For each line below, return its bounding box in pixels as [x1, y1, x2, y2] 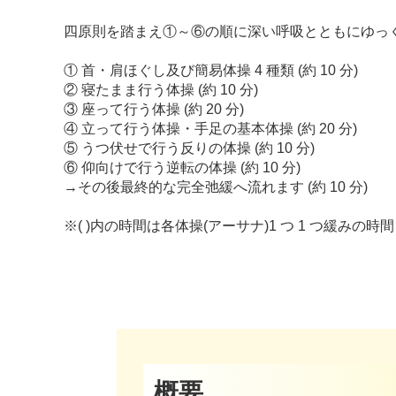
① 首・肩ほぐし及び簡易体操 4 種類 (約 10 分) [64, 63, 358, 79]
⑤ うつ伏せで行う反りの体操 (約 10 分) [64, 141, 315, 156]
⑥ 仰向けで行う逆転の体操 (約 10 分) [64, 160, 301, 176]
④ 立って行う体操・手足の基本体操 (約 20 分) [64, 121, 357, 137]
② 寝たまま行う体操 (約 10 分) [64, 82, 258, 98]
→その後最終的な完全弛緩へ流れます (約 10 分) [64, 179, 368, 195]
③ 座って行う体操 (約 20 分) [64, 102, 244, 118]
